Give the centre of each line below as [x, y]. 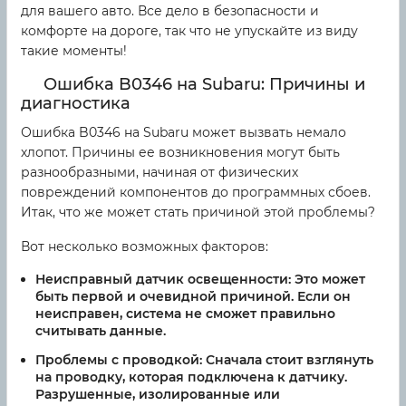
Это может [328, 279]
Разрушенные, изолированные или [158, 394]
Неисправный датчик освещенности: [163, 279]
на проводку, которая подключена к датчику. [191, 377]
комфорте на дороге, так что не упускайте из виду [189, 30]
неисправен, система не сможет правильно [185, 313]
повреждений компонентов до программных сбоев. [196, 192]
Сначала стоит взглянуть [288, 359]
